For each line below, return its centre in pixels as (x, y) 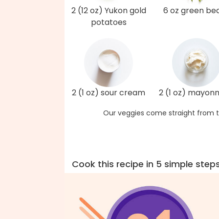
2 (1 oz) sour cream (109, 93)
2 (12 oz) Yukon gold (109, 11)
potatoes (109, 22)
